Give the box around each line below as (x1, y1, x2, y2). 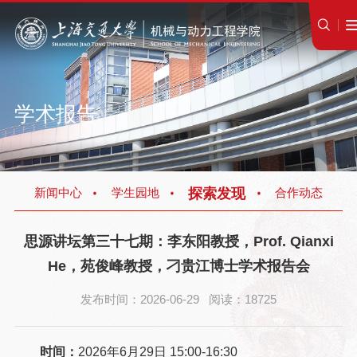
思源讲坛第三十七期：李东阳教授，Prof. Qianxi (23, 232, 334, 249)
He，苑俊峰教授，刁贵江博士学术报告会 (47, 257, 310, 274)
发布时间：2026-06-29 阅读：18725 (80, 293, 277, 307)
